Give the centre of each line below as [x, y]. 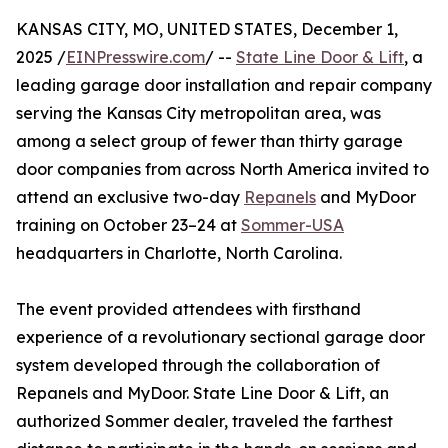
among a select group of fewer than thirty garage [209, 141]
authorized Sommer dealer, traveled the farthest [204, 421]
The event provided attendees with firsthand [188, 309]
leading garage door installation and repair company [224, 85]
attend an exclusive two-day [130, 197]
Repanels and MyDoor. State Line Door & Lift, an [202, 393]
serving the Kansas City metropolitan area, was [198, 113]
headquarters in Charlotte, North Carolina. [179, 253]
